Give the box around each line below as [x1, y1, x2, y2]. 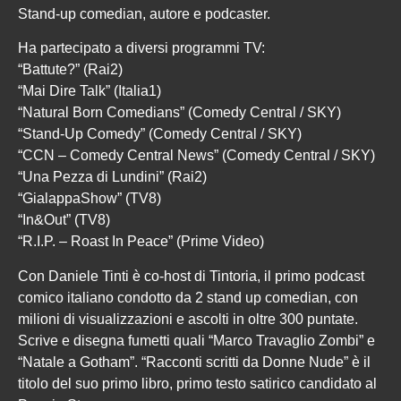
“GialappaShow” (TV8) [18, 191, 161, 207]
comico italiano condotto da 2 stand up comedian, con [18, 289, 358, 305]
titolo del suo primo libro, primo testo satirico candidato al [18, 375, 377, 391]
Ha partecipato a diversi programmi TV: [18, 40, 265, 56]
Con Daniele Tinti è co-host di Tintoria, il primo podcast [18, 268, 364, 284]
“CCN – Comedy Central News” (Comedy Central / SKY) [18, 148, 375, 164]
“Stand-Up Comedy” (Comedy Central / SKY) [18, 126, 302, 142]
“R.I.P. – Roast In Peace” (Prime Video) [18, 234, 264, 250]
